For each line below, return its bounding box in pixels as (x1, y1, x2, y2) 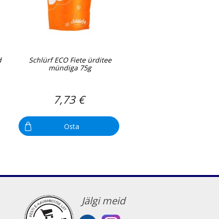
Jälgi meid (82, 194, 125, 208)
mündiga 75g (48, 63, 92, 73)
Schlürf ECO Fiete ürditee (28, 55, 111, 65)
